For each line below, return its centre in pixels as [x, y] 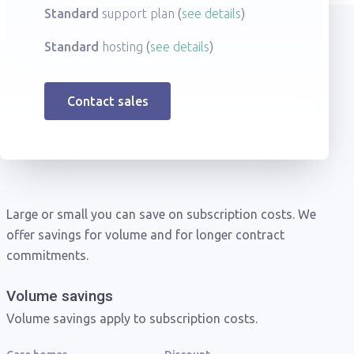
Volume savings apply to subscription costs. [132, 318]
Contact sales [107, 101]
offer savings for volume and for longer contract [145, 235]
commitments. [47, 255]
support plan [138, 13]
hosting [122, 47]
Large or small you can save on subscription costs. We [161, 214]
